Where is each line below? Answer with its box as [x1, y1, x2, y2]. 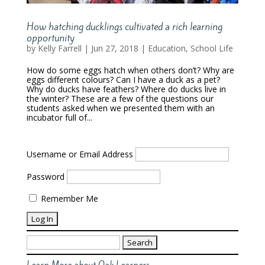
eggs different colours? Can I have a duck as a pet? [26, 74, 220, 85]
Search [25, 234, 52, 245]
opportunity [26, 31, 75, 45]
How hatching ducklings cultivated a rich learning [26, 20, 222, 34]
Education [147, 43, 186, 54]
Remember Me [38, 193, 98, 204]
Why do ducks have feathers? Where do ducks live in [26, 83, 226, 95]
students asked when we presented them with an [26, 102, 215, 114]
